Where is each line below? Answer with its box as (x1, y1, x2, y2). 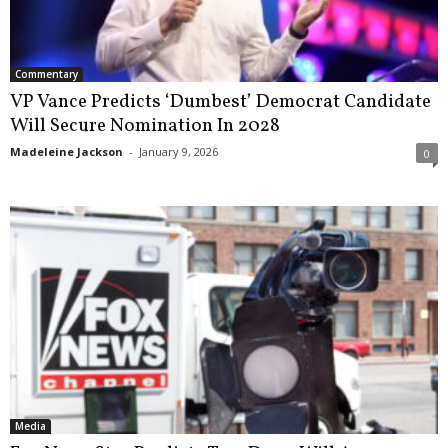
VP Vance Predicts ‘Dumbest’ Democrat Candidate (10, 89, 431, 116)
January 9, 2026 (139, 144, 218, 160)
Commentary (15, 67, 78, 82)
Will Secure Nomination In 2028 (10, 113, 280, 140)
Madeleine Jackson (10, 144, 123, 160)
